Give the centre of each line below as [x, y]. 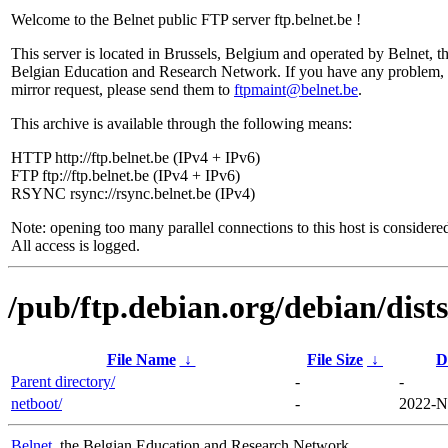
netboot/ [36, 403]
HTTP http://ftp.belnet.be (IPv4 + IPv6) [135, 157]
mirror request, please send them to [122, 89]
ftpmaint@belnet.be [296, 89]
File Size [335, 359]
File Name [141, 359]
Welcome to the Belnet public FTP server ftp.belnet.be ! [186, 19]
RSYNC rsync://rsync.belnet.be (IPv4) [133, 193]
